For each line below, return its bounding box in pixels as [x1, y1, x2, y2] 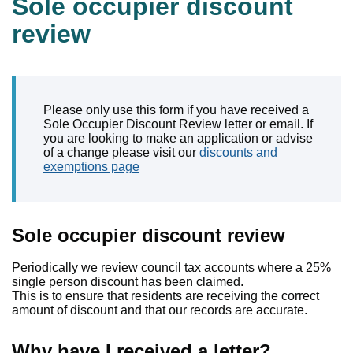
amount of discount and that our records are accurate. [12, 303, 307, 317]
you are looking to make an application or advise [43, 132, 313, 145]
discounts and [199, 146, 277, 159]
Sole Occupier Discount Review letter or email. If [43, 117, 313, 131]
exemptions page [43, 160, 139, 173]
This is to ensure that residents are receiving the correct [12, 289, 319, 303]
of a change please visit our [43, 146, 199, 159]
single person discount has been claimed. [12, 275, 243, 288]
